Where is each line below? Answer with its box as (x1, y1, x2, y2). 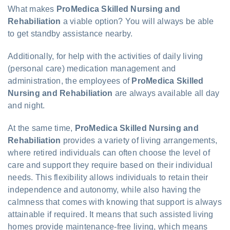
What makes (8, 4, 56, 13)
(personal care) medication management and (8, 64, 176, 73)
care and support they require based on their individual (8, 160, 213, 169)
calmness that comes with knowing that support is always (8, 197, 222, 206)
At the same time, (8, 123, 75, 132)
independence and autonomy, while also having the (8, 185, 201, 194)
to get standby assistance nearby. (8, 29, 133, 38)
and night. (8, 101, 45, 110)
